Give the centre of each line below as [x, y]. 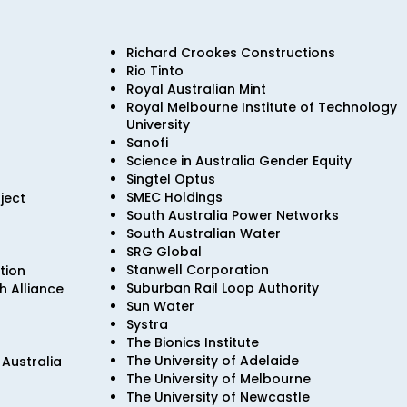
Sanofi [147, 143]
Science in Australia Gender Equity [239, 161]
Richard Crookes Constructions [231, 53]
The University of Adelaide [213, 361]
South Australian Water [203, 233]
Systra [147, 324]
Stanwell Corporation [198, 270]
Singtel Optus [171, 179]
